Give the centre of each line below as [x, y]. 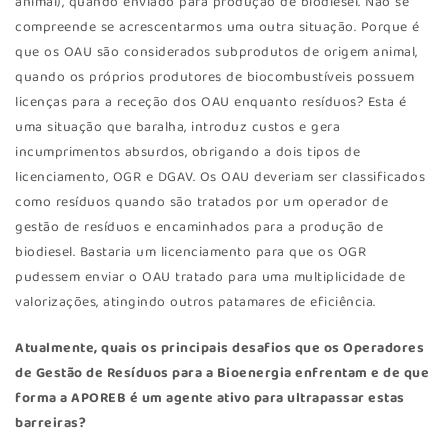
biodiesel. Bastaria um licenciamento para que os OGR [190, 252]
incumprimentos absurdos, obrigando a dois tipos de [187, 152]
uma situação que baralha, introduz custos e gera [177, 127]
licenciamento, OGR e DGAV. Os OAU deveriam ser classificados [220, 177]
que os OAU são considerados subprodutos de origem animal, [216, 52]
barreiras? [50, 423]
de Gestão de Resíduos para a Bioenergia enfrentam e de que [222, 373]
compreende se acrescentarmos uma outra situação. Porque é [217, 27]
